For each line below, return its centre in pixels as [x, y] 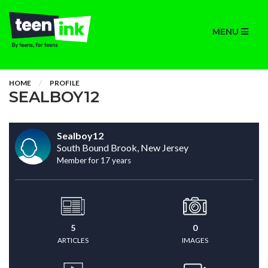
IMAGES [195, 240]
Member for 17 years [94, 160]
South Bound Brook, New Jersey [123, 147]
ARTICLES [73, 240]
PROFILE [65, 83]
